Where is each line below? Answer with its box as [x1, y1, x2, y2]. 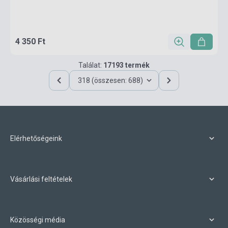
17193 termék [103, 61, 150, 69]
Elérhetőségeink [10, 134, 62, 142]
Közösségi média [10, 216, 65, 224]
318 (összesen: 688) [78, 76, 143, 84]
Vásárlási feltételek [10, 175, 72, 183]
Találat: [78, 61, 103, 69]
